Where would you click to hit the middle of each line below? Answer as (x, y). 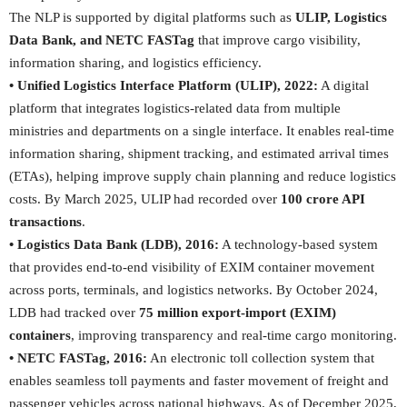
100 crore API (323, 199)
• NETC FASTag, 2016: (78, 358)
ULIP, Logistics (341, 17)
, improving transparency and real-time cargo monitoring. (234, 335)
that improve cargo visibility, (279, 40)
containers (40, 335)
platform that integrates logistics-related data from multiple (175, 108)
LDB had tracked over (74, 313)
